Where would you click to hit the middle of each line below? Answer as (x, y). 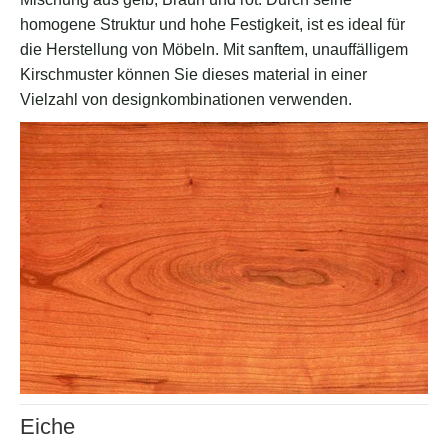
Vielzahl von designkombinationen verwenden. (186, 100)
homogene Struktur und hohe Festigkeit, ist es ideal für (212, 25)
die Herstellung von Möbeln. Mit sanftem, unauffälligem (214, 50)
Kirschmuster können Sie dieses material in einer (193, 75)
